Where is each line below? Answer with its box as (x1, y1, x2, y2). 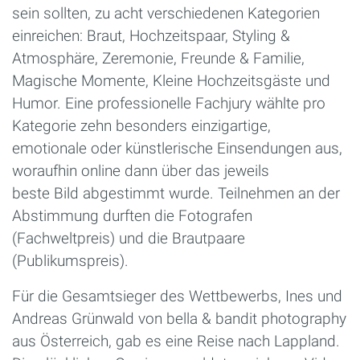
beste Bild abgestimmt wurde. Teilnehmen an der (12, 184, 340, 203)
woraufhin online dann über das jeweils (12, 162, 269, 181)
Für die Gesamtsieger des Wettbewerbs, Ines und (12, 287, 342, 306)
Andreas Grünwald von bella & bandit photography (12, 309, 346, 329)
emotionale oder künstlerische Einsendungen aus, (12, 139, 342, 158)
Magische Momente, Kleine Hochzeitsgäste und (12, 72, 330, 91)
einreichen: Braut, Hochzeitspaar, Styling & (12, 27, 290, 46)
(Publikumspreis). (12, 252, 129, 271)
